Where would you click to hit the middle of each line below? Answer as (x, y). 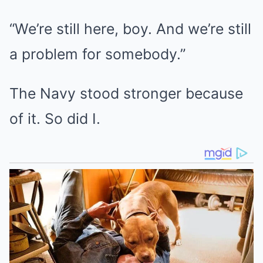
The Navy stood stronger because (126, 93)
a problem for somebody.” (97, 54)
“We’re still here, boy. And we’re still (130, 29)
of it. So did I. (55, 119)
